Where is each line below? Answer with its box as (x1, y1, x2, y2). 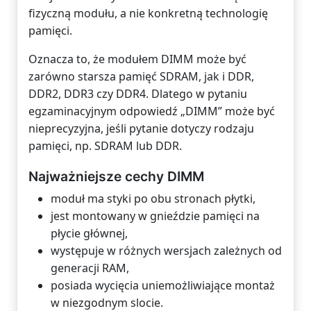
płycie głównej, (51, 226, 128, 242)
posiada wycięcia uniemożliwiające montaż (51, 278, 275, 294)
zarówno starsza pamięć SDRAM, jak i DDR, (28, 69, 254, 84)
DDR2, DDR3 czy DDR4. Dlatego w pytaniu (28, 86, 247, 101)
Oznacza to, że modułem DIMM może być (28, 51, 246, 67)
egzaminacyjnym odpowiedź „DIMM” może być (28, 103, 275, 119)
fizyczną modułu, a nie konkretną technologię (28, 6, 268, 21)
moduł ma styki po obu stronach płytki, (51, 191, 255, 207)
